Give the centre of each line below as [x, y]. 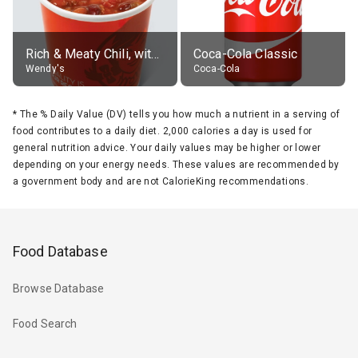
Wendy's [46, 68]
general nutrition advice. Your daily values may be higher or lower [167, 147]
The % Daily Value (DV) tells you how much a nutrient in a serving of [180, 114]
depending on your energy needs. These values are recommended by [176, 164]
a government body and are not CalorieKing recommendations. [161, 181]
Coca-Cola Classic [246, 54]
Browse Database [59, 289]
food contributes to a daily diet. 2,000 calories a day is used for [163, 131]
